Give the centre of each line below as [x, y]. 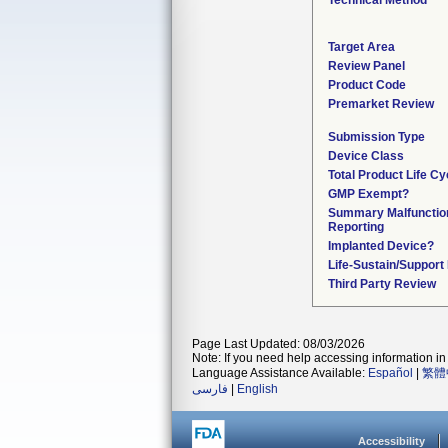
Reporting [356, 227]
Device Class [366, 156]
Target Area [361, 47]
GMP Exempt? [368, 194]
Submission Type [376, 137]
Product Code [367, 85]
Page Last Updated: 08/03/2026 [278, 344]
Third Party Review [382, 284]
